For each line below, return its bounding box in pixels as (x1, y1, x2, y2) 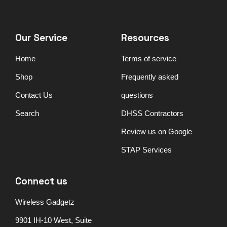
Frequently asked (121, 72, 178, 81)
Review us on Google (121, 127, 192, 136)
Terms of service (121, 54, 176, 63)
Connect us (15, 174, 67, 187)
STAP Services (121, 145, 172, 154)
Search (15, 108, 39, 118)
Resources (121, 31, 169, 44)
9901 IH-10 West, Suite (15, 215, 92, 224)
